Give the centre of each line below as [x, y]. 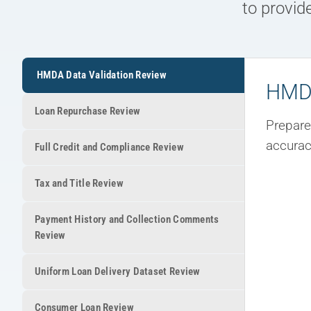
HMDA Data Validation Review [102, 75]
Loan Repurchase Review [88, 111]
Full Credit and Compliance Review [109, 147]
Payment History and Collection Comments [127, 219]
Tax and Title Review [79, 183]
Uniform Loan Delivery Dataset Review [118, 271]
